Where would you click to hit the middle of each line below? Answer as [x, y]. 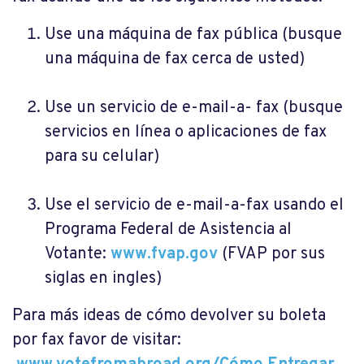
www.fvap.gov [164, 255]
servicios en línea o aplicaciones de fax [186, 133]
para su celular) [102, 157]
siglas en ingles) [103, 279]
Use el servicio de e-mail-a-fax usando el [194, 206]
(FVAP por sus [273, 255]
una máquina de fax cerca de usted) [175, 60]
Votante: [78, 255]
